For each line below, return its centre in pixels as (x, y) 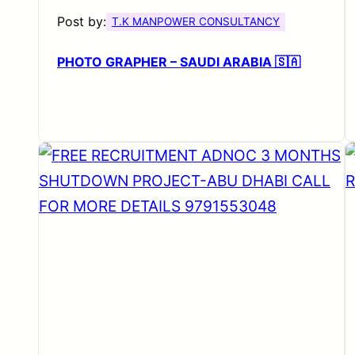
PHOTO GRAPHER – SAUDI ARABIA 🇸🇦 (179, 61)
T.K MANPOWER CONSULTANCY (196, 21)
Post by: (82, 21)
